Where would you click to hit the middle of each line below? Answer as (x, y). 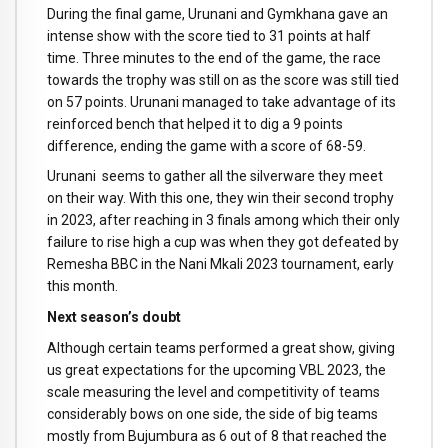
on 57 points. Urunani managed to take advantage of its (221, 101)
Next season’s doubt (114, 317)
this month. (82, 286)
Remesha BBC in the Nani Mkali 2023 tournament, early (220, 264)
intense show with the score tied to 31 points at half (209, 35)
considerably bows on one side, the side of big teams (212, 413)
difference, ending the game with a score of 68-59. (206, 145)
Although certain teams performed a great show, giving (221, 347)
